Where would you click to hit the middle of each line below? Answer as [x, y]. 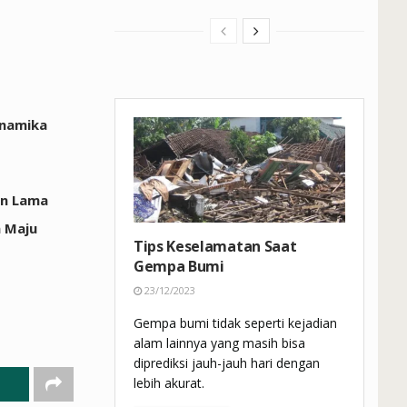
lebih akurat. [169, 383]
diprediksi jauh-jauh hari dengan [227, 363]
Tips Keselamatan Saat [215, 247]
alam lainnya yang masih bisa [219, 343]
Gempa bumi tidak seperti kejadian [235, 323]
